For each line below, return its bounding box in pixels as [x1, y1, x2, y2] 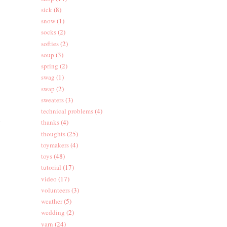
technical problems [41, 106, 93, 116]
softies [41, 39, 59, 48]
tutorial [41, 163, 61, 172]
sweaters [41, 95, 64, 104]
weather [41, 197, 62, 206]
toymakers [41, 140, 69, 149]
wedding [41, 208, 65, 217]
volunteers [41, 185, 70, 195]
